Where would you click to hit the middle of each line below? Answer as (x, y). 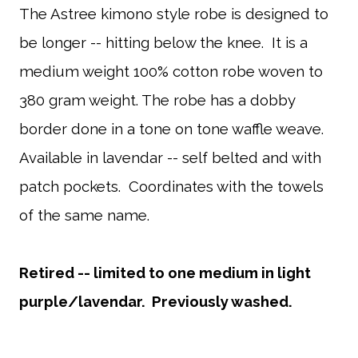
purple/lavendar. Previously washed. (156, 302)
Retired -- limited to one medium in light (165, 273)
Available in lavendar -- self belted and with (170, 158)
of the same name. (84, 215)
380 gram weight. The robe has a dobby (157, 100)
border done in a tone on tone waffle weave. (171, 129)
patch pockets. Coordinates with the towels (171, 187)
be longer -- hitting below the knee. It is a (163, 43)
